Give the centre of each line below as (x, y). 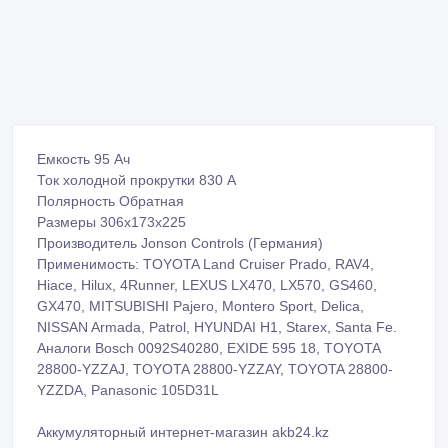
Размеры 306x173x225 (111, 191)
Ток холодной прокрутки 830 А (136, 149)
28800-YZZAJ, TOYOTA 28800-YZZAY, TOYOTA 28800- (215, 338)
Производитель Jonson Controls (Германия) (180, 212)
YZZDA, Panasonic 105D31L (128, 359)
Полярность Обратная (110, 170)
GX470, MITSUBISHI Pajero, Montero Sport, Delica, (200, 275)
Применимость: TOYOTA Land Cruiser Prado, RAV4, (205, 233)
